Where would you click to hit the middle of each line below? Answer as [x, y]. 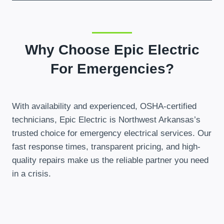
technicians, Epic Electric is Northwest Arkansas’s [106, 119]
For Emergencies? [112, 68]
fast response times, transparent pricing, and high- [106, 146]
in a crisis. [31, 173]
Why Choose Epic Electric [112, 49]
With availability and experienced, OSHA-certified [104, 106]
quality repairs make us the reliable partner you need [110, 160]
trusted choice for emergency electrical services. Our [112, 133]
